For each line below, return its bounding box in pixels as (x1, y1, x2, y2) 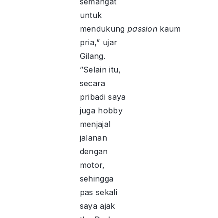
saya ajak (79, 201, 115, 211)
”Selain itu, (79, 65, 121, 75)
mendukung (79, 24, 127, 34)
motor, (79, 160, 105, 170)
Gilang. (79, 51, 106, 61)
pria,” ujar (79, 37, 118, 48)
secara (79, 78, 106, 89)
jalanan (79, 133, 107, 143)
